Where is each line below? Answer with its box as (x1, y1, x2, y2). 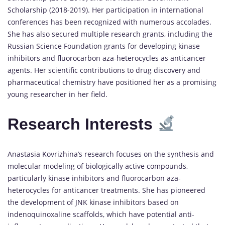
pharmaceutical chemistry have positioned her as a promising (8, 77, 216, 87)
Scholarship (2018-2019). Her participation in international (8, 5, 203, 15)
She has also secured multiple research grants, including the (8, 29, 212, 39)
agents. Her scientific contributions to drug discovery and (8, 65, 200, 75)
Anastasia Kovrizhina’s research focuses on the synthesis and (8, 149, 214, 159)
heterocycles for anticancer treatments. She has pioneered (8, 185, 205, 195)
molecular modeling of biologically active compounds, (8, 161, 188, 171)
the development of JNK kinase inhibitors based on (8, 197, 179, 207)
